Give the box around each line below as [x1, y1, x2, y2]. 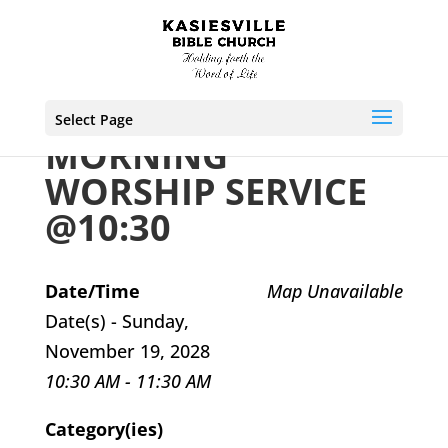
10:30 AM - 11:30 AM [44, 369, 211, 393]
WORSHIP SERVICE [44, 167, 367, 216]
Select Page [54, 110, 133, 129]
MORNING [44, 131, 228, 180]
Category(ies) [44, 417, 163, 441]
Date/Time [44, 279, 140, 303]
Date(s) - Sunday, [44, 309, 189, 333]
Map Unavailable [267, 279, 404, 303]
